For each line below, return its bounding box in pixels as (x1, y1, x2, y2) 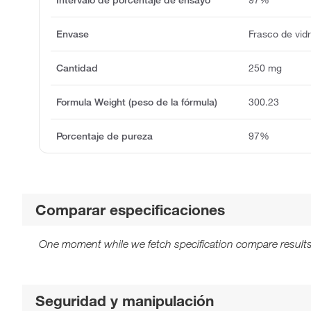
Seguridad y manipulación (35, 291, 215, 310)
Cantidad (56, 61, 98, 74)
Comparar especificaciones (35, 200, 226, 219)
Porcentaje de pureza (56, 129, 153, 142)
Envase (56, 27, 89, 40)
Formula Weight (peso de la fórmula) (56, 95, 217, 108)
